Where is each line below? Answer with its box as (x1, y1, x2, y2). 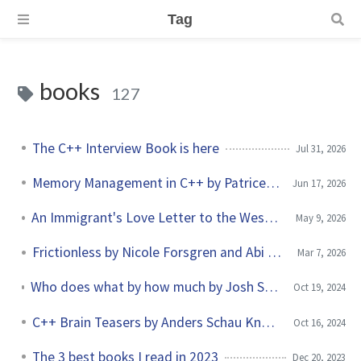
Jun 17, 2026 (293, 176, 346, 189)
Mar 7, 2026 (297, 246, 346, 259)
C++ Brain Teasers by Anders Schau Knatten (260, 313, 275, 331)
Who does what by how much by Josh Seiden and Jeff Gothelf (264, 278, 279, 297)
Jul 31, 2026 (296, 141, 346, 155)
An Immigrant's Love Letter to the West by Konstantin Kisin (263, 208, 278, 226)
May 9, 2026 (296, 210, 346, 224)
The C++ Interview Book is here (32, 139, 219, 157)
